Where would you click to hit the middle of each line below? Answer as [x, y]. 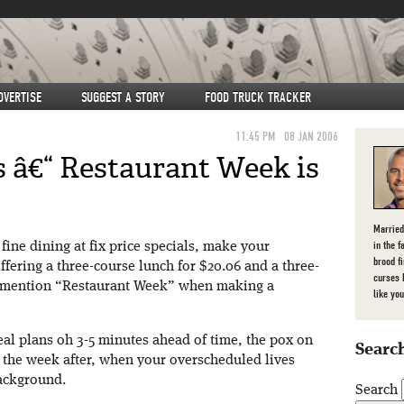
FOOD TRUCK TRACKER [258, 97]
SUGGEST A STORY [123, 97]
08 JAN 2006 [311, 137]
